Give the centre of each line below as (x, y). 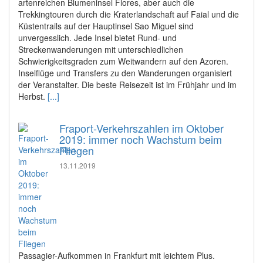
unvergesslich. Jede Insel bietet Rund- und (97, 37)
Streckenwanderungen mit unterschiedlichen (101, 49)
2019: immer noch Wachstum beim (141, 139)
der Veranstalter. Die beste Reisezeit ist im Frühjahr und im (127, 84)
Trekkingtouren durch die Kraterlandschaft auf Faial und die (129, 14)
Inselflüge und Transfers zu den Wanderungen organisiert (125, 73)
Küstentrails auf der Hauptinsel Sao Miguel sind (106, 26)
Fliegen (77, 150)
